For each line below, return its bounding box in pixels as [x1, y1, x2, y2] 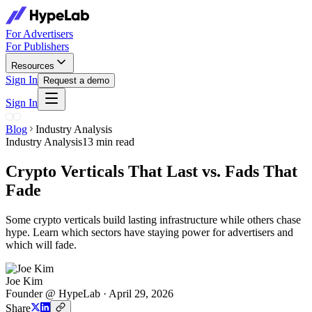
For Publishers [6, 40, 69, 52]
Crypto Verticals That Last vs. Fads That [6, 162, 297, 180]
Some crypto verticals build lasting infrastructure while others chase [6, 213, 301, 226]
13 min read [82, 136, 134, 148]
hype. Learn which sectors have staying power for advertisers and [6, 226, 293, 238]
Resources [11, 61, 54, 71]
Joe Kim [6, 274, 42, 287]
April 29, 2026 [109, 287, 173, 299]
